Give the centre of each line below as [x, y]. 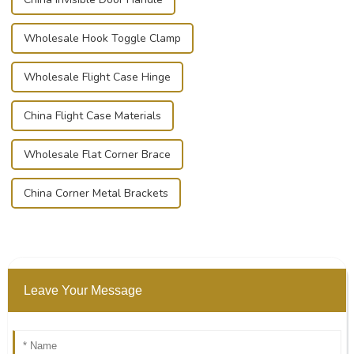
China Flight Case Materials [92, 116]
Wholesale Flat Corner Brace [97, 155]
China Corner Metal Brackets [96, 194]
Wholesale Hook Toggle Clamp [102, 39]
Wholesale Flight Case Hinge [97, 77]
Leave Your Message [83, 291]
